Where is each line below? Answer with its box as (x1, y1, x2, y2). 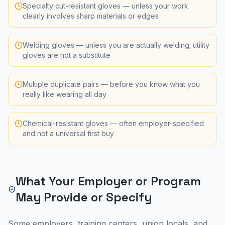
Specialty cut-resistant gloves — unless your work (23, 2, 188, 10)
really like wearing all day (23, 90, 106, 98)
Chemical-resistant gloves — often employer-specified (23, 119, 204, 128)
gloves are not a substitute (23, 51, 110, 59)
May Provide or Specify (15, 189, 152, 205)
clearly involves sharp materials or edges (23, 12, 159, 20)
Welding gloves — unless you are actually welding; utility (23, 41, 209, 49)
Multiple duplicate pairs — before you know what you (23, 80, 200, 88)
